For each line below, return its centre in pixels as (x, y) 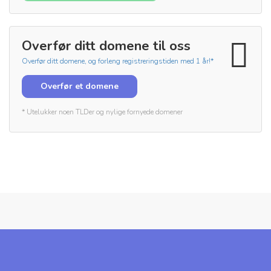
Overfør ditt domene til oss (106, 46)
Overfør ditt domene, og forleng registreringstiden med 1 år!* (118, 61)
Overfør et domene (80, 86)
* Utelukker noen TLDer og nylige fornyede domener (102, 112)
